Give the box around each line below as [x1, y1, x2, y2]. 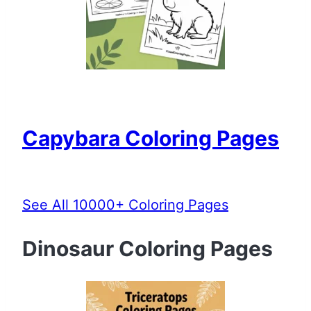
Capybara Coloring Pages [22, 125, 279, 151]
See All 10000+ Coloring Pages [22, 196, 228, 213]
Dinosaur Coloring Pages [22, 235, 273, 261]
